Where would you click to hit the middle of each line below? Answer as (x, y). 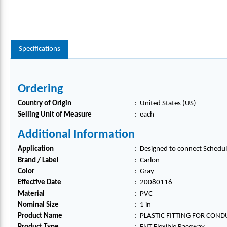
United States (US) (168, 104)
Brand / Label (38, 160)
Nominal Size (38, 205)
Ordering (40, 89)
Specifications (40, 49)
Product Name (40, 216)
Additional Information (76, 135)
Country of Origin (45, 104)
